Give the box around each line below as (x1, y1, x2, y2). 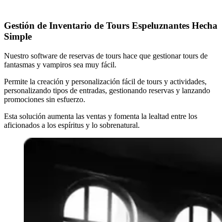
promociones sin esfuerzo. (4, 95, 85, 104)
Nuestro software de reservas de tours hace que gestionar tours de (4, 51, 208, 60)
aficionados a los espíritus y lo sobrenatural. (4, 120, 140, 129)
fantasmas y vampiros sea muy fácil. (4, 60, 116, 69)
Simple (4, 31, 32, 42)
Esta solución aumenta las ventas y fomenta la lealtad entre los (4, 111, 197, 120)
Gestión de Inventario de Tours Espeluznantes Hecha (4, 20, 218, 31)
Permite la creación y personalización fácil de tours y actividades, (4, 77, 207, 86)
